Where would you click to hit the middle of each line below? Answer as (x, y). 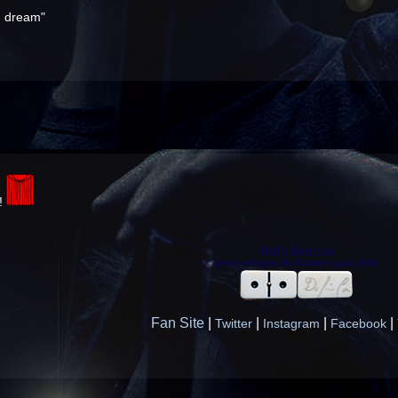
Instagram (291, 324)
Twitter (233, 324)
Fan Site (177, 323)
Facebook (358, 324)
